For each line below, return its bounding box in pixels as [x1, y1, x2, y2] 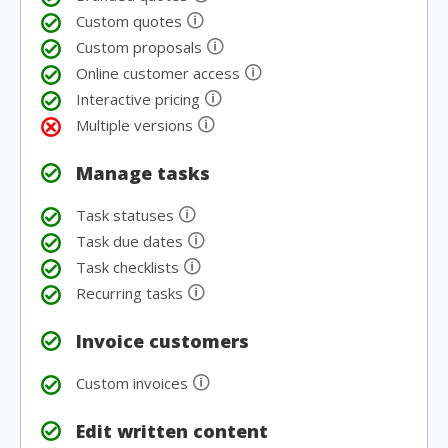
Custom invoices [76, 373, 192, 393]
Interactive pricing [76, 89, 204, 109]
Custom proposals [76, 37, 206, 57]
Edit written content [76, 419, 268, 443]
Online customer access [76, 63, 244, 83]
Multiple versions [76, 115, 197, 135]
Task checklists [76, 257, 183, 277]
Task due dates [76, 231, 187, 251]
